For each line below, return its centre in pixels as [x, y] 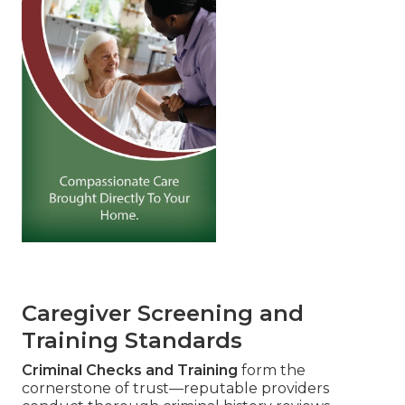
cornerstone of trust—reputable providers [175, 388]
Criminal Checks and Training [130, 370]
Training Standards [132, 340]
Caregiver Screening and [163, 313]
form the [272, 370]
